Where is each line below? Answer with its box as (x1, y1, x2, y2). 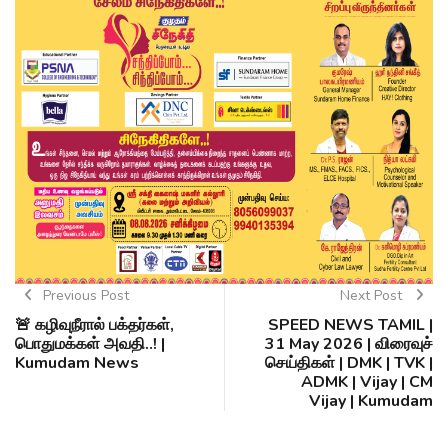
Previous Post (42, 286, 129, 306)
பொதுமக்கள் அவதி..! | (15, 333, 165, 356)
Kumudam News (15, 352, 139, 375)
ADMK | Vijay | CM (301, 371, 433, 394)
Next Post (339, 286, 406, 306)
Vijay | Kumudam (309, 390, 433, 413)
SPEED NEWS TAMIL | (268, 314, 433, 337)
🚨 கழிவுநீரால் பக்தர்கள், (15, 314, 174, 337)
